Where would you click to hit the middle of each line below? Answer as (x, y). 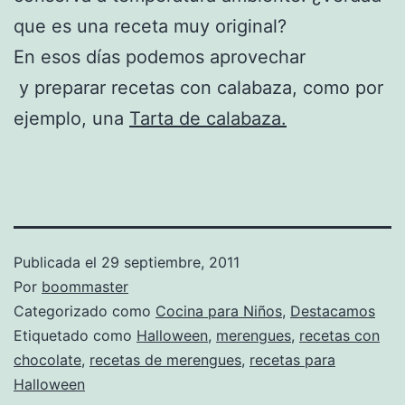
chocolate (47, 359)
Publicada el (57, 262)
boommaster (85, 286)
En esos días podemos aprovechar (160, 57)
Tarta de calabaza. (208, 118)
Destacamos (333, 311)
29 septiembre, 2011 (170, 262)
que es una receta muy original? (150, 26)
